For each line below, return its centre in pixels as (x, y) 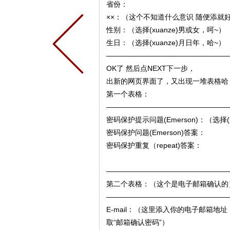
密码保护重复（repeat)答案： (154, 145)
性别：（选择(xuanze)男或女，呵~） (166, 30)
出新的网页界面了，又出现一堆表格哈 (167, 81)
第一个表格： (128, 94)
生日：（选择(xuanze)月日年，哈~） (166, 43)
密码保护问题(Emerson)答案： (156, 132)
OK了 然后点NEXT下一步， (150, 68)
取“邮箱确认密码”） (137, 222)
